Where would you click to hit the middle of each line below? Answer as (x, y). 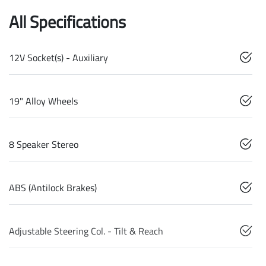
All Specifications (67, 22)
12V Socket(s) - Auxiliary (58, 58)
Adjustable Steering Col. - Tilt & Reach (86, 231)
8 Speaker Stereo (44, 145)
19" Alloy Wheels (43, 101)
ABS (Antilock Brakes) (53, 188)
